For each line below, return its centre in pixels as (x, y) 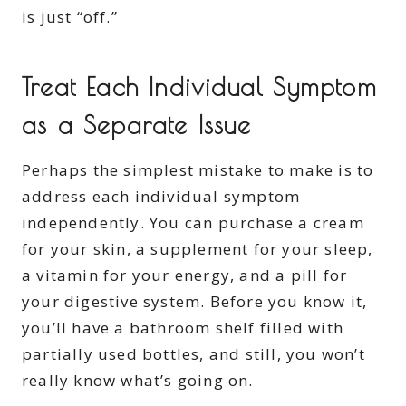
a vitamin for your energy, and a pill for (185, 275)
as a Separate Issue (136, 125)
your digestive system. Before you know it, (195, 302)
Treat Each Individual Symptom (199, 87)
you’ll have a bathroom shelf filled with (183, 328)
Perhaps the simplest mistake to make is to (198, 170)
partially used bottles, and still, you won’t (193, 354)
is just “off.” (70, 17)
